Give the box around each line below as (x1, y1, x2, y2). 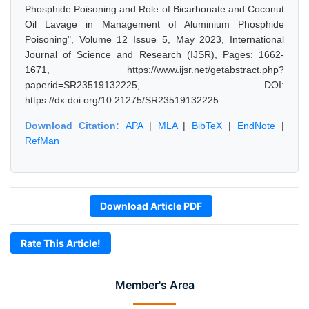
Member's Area (114, 278, 195, 292)
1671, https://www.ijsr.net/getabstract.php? (25, 64, 284, 75)
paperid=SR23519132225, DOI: (25, 79, 284, 90)
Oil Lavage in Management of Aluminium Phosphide (25, 19, 284, 30)
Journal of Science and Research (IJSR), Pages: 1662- (25, 49, 284, 60)
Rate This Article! (21, 237, 101, 249)
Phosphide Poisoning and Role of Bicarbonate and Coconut (25, 3, 284, 14)
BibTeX (192, 120, 223, 131)
